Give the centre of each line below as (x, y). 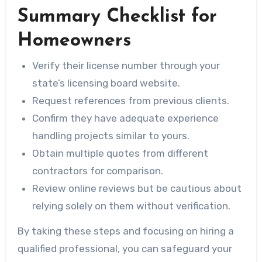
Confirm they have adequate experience (126, 118)
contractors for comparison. (98, 171)
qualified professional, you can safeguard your (125, 249)
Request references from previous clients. (131, 101)
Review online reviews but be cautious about (137, 189)
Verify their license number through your (126, 66)
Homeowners (74, 41)
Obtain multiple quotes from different (120, 154)
